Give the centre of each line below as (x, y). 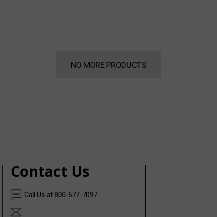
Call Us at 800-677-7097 (61, 194)
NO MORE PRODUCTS (108, 65)
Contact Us (50, 171)
